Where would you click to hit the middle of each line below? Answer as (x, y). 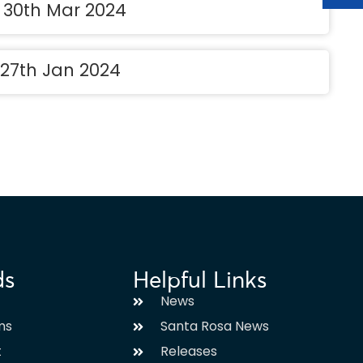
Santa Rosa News (214, 326)
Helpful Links (199, 280)
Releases (188, 351)
